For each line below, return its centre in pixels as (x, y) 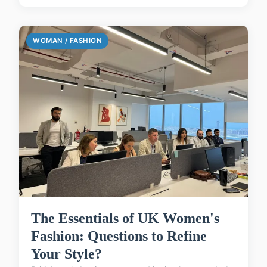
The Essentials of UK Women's (125, 218)
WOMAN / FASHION (68, 40)
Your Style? (66, 254)
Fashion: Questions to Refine (119, 236)
